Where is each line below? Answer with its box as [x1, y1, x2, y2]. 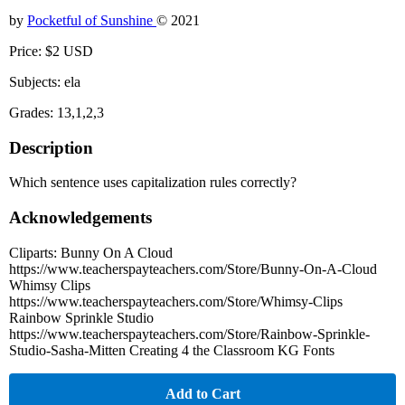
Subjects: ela [9, 73, 80, 89]
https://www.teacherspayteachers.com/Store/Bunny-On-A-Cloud [9, 260, 377, 277]
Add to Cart [165, 385, 240, 401]
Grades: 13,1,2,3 [9, 104, 104, 120]
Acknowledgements [9, 208, 152, 228]
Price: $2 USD [9, 42, 93, 59]
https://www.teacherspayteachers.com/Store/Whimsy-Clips [9, 293, 343, 309]
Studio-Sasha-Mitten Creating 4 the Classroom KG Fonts [9, 342, 334, 358]
